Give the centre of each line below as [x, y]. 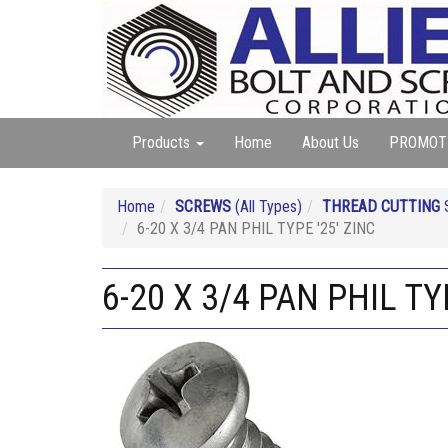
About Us [330, 142]
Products [163, 142]
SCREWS [203, 206]
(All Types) [266, 206]
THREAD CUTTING [381, 206]
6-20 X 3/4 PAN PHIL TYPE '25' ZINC [256, 228]
